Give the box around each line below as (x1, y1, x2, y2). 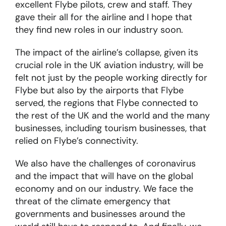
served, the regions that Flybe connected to (15, 97, 198, 109)
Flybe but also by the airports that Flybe (15, 84, 184, 97)
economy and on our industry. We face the (15, 183, 193, 195)
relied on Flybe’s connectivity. (15, 135, 138, 147)
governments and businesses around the (15, 208, 185, 220)
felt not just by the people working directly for (15, 72, 207, 84)
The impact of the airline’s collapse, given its (15, 46, 198, 59)
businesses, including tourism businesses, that (15, 122, 206, 135)
